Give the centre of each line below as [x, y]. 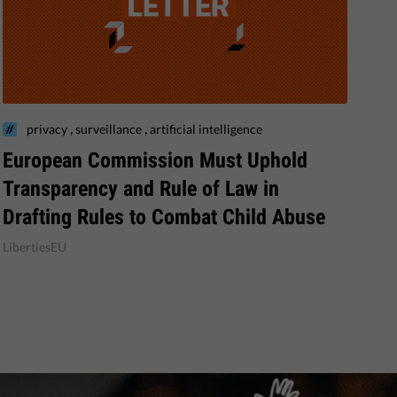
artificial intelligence [206, 128]
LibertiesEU [34, 246]
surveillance [109, 128]
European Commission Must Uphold [155, 160]
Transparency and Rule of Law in [140, 188]
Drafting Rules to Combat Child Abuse [163, 217]
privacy [48, 128]
